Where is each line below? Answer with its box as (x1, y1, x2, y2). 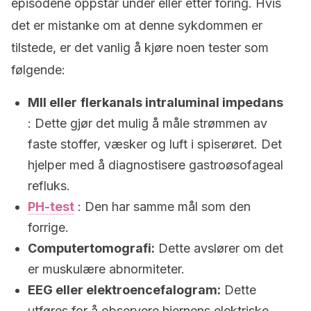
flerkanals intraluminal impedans (81, 95, 283, 110)
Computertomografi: (28, 241, 155, 255)
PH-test (28, 199, 74, 214)
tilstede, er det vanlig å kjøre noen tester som (11, 40, 269, 55)
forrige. (28, 220, 69, 235)
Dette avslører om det (155, 241, 283, 255)
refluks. (28, 178, 70, 193)
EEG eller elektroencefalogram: (28, 283, 221, 297)
